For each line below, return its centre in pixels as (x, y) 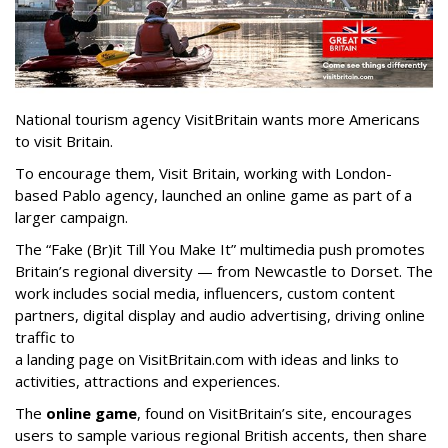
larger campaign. (71, 217)
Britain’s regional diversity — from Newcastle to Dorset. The (224, 271)
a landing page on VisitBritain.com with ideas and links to (207, 359)
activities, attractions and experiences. (147, 381)
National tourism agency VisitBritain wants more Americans (217, 119)
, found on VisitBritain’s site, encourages (274, 413)
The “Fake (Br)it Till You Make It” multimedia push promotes (220, 249)
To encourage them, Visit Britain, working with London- (203, 173)
